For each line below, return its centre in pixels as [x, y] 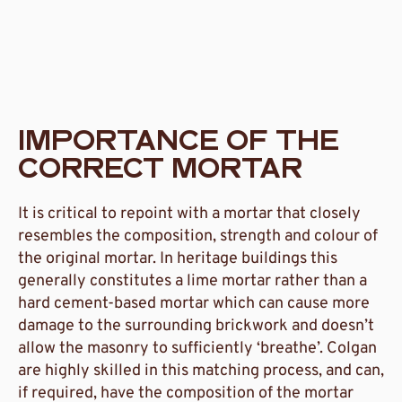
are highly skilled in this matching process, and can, [201, 371]
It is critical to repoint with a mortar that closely [189, 214]
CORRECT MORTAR [160, 172]
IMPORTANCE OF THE [179, 144]
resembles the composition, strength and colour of [198, 237]
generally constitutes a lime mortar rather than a [192, 282]
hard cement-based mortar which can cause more [194, 304]
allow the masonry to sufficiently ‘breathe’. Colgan [197, 349]
